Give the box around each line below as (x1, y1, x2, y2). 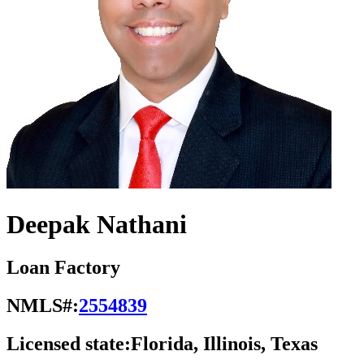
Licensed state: (6, 333, 131, 355)
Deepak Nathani (6, 209, 187, 239)
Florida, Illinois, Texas (131, 333, 318, 355)
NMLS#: (6, 295, 79, 317)
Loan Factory (6, 257, 120, 279)
